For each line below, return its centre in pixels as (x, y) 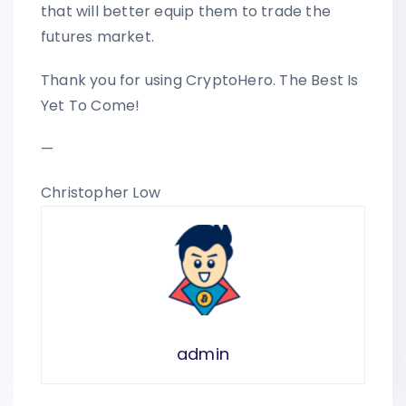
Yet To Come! (91, 105)
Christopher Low (101, 192)
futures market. (97, 36)
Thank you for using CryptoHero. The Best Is (200, 80)
